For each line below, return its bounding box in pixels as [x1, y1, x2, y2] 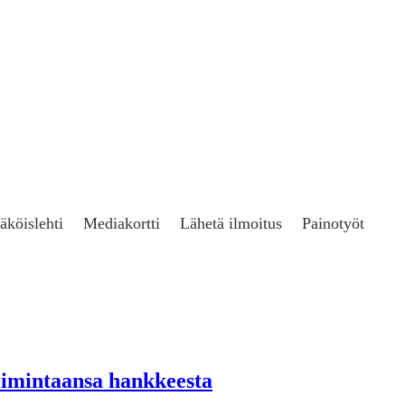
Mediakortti [83, 214, 160, 232]
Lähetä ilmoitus [180, 214, 282, 232]
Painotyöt [302, 214, 364, 232]
